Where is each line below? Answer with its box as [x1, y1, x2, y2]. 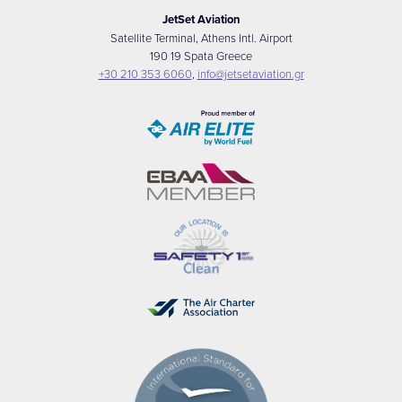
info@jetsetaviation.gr [197, 66, 304, 83]
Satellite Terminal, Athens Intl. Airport [109, 30, 293, 47]
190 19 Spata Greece [150, 48, 252, 65]
